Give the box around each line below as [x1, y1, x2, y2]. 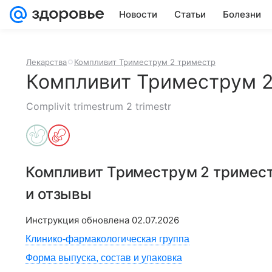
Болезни [223, 8, 261, 20]
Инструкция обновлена [25, 214, 132, 226]
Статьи [174, 8, 206, 20]
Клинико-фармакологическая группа [25, 234, 189, 244]
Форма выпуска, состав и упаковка [25, 253, 182, 263]
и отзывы [25, 185, 92, 203]
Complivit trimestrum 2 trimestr [26, 100, 171, 112]
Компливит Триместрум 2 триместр [74, 57, 216, 67]
